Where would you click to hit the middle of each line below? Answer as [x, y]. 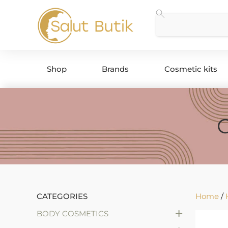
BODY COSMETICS [73, 214]
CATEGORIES [62, 196]
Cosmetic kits [191, 69]
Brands [116, 69]
